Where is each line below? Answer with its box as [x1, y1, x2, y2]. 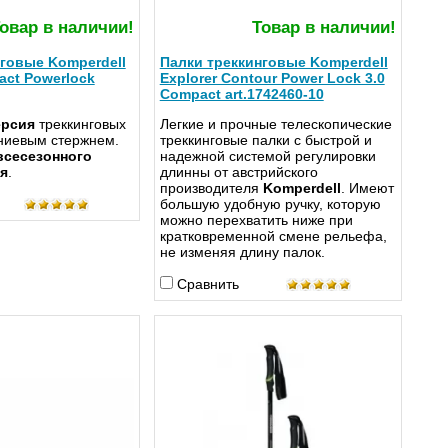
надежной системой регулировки [159, 148, 376, 165]
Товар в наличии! [251, 18, 396, 38]
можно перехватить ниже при [159, 212, 353, 229]
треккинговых [34, 116, 126, 133]
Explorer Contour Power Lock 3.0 [159, 70, 385, 87]
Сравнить [176, 276, 239, 293]
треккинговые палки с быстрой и [159, 132, 372, 149]
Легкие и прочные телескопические [159, 116, 392, 133]
